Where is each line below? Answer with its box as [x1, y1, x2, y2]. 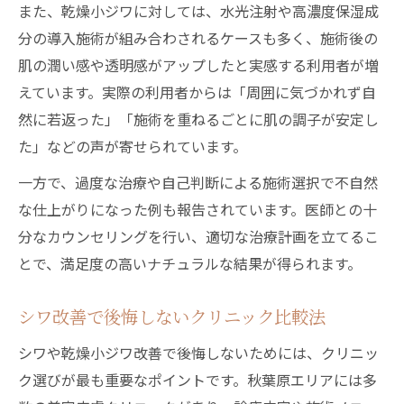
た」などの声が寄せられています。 [18, 135, 247, 157]
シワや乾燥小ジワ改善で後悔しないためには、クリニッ [18, 342, 379, 363]
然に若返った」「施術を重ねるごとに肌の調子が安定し [18, 108, 379, 130]
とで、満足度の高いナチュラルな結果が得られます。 [18, 252, 362, 274]
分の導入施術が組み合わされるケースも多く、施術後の [18, 27, 378, 49]
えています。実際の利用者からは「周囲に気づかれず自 [18, 81, 376, 103]
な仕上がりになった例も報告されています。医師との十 [18, 198, 377, 220]
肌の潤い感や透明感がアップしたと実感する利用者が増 [18, 54, 379, 76]
